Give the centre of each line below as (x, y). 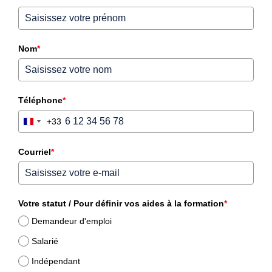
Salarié (45, 241)
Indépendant (56, 261)
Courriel (35, 152)
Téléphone (40, 100)
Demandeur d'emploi (72, 221)
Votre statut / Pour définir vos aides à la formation (146, 204)
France (42, 125)
